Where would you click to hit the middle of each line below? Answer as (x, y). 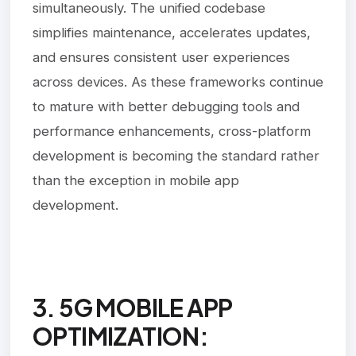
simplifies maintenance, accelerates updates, (172, 32)
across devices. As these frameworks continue (178, 81)
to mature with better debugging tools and (166, 106)
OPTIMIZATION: (121, 336)
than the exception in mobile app (136, 180)
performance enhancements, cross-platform (172, 131)
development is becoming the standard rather (176, 155)
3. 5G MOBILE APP (133, 307)
